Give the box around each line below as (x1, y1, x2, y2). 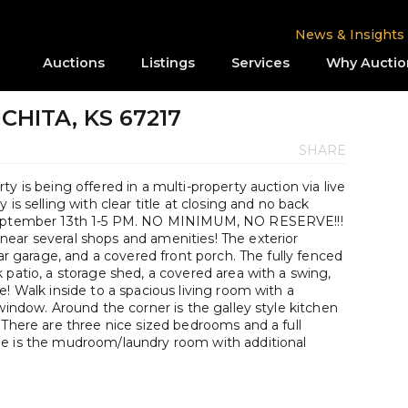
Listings (141, 55, 195, 71)
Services (231, 55, 290, 71)
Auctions (43, 55, 105, 71)
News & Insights (295, 26, 404, 43)
